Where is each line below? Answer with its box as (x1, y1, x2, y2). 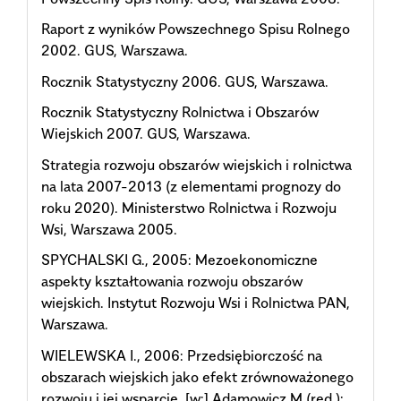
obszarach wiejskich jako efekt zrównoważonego (41, 367, 354, 386)
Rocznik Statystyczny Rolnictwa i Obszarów (41, 103, 319, 122)
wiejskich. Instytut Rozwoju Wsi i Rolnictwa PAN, (41, 294, 350, 312)
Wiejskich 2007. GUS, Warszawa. (41, 124, 251, 143)
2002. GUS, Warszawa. (41, 41, 188, 60)
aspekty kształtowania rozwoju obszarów (41, 272, 303, 291)
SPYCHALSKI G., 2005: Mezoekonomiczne (41, 251, 318, 269)
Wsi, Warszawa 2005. (41, 219, 177, 238)
